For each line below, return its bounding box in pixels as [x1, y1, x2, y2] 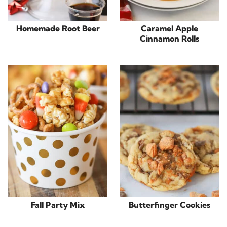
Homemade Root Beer [16, 23, 100, 33]
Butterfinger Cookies [128, 200, 210, 210]
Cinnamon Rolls [139, 33, 199, 44]
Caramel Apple [140, 23, 198, 33]
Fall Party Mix [31, 200, 85, 210]
